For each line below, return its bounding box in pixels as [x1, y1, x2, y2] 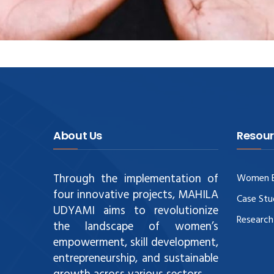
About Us [53, 127, 103, 143]
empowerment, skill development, [53, 233, 218, 252]
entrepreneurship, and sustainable [53, 249, 218, 268]
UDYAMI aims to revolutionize [53, 201, 218, 220]
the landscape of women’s [53, 217, 218, 236]
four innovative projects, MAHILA [53, 185, 218, 204]
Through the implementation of [53, 169, 218, 188]
